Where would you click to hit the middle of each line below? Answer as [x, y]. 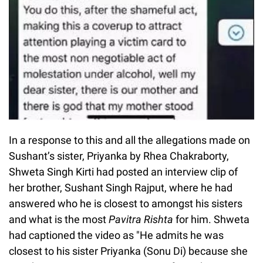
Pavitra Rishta [141, 219]
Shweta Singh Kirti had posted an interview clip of [123, 171]
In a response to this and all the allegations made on [129, 140]
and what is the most [59, 219]
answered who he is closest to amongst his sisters [126, 203]
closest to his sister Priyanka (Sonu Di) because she [128, 251]
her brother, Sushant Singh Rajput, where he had [121, 187]
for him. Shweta [211, 219]
